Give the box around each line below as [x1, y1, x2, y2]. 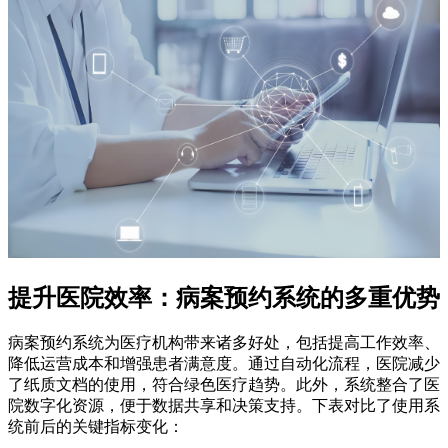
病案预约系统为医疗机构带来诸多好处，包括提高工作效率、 [8, 334, 440, 352]
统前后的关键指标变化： [8, 418, 184, 436]
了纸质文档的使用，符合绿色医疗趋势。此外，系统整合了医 [8, 376, 440, 394]
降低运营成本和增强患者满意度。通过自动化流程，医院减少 [8, 355, 440, 373]
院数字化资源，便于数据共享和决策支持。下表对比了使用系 [8, 397, 440, 415]
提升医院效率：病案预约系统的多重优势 [8, 284, 440, 311]
